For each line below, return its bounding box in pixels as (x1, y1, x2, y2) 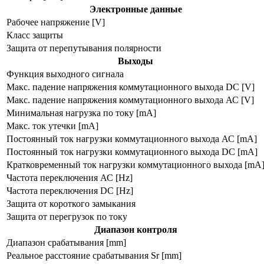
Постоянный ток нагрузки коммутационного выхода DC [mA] (6, 146, 258, 157)
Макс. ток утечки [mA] (6, 120, 98, 131)
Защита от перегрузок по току (6, 211, 127, 222)
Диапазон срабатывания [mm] (6, 237, 126, 247)
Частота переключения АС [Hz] (6, 172, 133, 183)
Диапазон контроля (94, 224, 177, 235)
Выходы (118, 55, 153, 66)
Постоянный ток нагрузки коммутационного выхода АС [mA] (6, 133, 257, 144)
